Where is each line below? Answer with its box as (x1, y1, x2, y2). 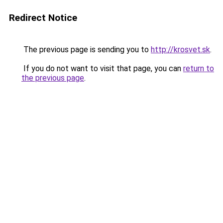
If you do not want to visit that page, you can (21, 64, 183, 73)
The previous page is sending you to (21, 45, 151, 54)
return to (183, 64, 214, 73)
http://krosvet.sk (151, 45, 210, 54)
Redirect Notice (9, 12, 77, 23)
